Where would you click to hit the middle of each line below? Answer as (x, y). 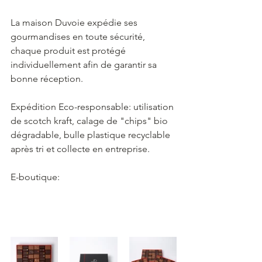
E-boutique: (35, 177)
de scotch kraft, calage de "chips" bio (90, 121)
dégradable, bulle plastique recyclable (92, 135)
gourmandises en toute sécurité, (79, 37)
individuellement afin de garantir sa (85, 65)
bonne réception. (47, 79)
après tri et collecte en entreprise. (80, 149)
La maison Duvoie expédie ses (75, 23)
